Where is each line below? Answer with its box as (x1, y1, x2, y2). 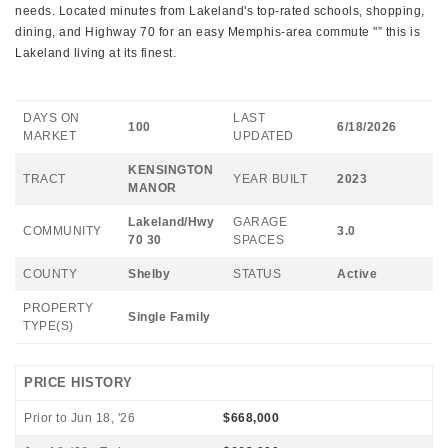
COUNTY (23, 267, 77, 281)
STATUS (233, 267, 281, 281)
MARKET (23, 129, 76, 143)
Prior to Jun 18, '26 (24, 411, 135, 425)
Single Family (128, 310, 211, 324)
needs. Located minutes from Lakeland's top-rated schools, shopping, (15, 4, 425, 18)
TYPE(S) (23, 319, 74, 333)
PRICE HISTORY (24, 375, 133, 390)
